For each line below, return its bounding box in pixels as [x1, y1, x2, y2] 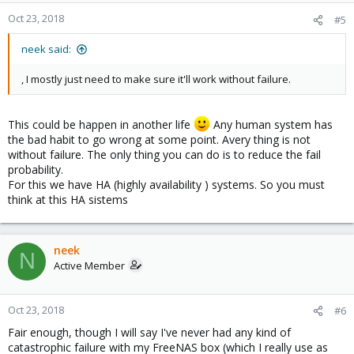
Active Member [54, 258, 125, 273]
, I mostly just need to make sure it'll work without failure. [21, 72, 291, 86]
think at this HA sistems [8, 191, 128, 207]
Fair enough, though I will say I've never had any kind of [8, 324, 291, 340]
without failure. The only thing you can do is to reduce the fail [8, 146, 321, 162]
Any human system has [209, 116, 333, 132]
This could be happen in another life [8, 116, 194, 132]
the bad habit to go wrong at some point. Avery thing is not [8, 131, 311, 147]
